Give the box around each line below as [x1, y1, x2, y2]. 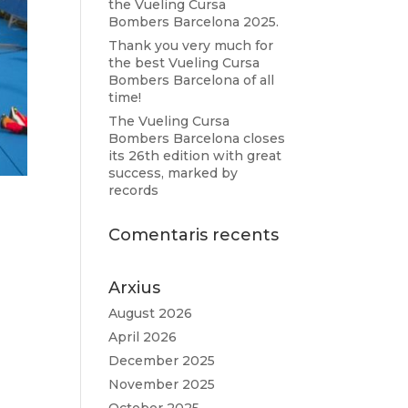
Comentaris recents [108, 225, 280, 245]
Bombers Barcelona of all [108, 72, 275, 88]
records [108, 182, 159, 199]
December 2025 [108, 352, 216, 369]
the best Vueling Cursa [108, 55, 260, 71]
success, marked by [108, 165, 239, 181]
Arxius [108, 278, 161, 298]
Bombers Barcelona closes [108, 130, 286, 147]
